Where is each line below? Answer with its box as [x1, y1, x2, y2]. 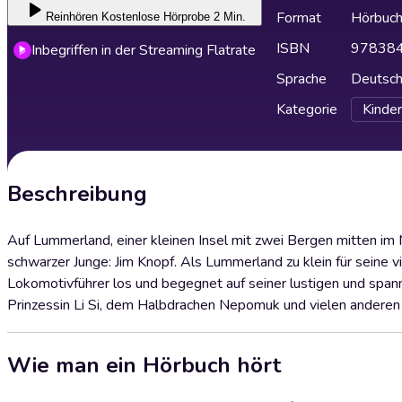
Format [276, 8, 321, 28]
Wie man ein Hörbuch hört [7, 350, 281, 380]
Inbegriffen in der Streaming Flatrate [31, 40, 256, 60]
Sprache [276, 69, 327, 89]
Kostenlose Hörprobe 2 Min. [100, 10, 246, 23]
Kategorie [276, 100, 337, 119]
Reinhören [45, 10, 98, 23]
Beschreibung [7, 179, 147, 208]
